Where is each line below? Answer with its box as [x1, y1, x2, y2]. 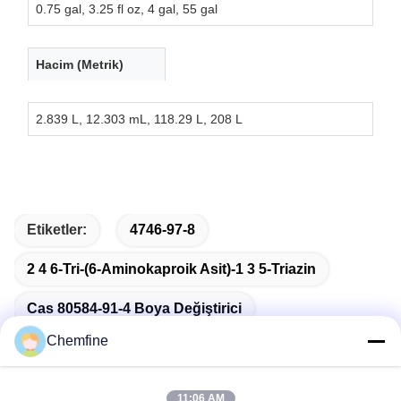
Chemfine [47, 333, 108, 348]
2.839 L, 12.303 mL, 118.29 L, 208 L [36, 111, 243, 126]
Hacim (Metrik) [36, 56, 124, 72]
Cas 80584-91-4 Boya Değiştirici [27, 300, 242, 316]
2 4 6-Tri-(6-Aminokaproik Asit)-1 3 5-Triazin [27, 260, 316, 277]
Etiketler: [27, 221, 87, 237]
